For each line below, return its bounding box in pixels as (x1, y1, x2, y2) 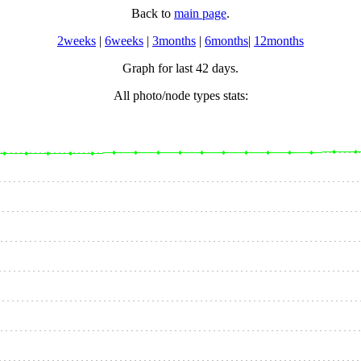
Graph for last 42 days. (122, 61, 239, 75)
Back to (131, 6, 174, 20)
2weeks (57, 34, 96, 48)
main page (174, 6, 226, 20)
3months (152, 34, 196, 48)
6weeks (105, 34, 143, 48)
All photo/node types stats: (113, 89, 248, 102)
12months (254, 34, 304, 48)
